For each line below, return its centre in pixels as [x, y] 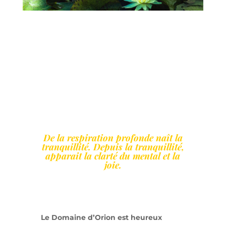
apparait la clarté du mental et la [113, 156]
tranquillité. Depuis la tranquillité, [113, 147]
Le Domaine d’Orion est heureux [101, 218]
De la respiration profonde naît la [113, 138]
